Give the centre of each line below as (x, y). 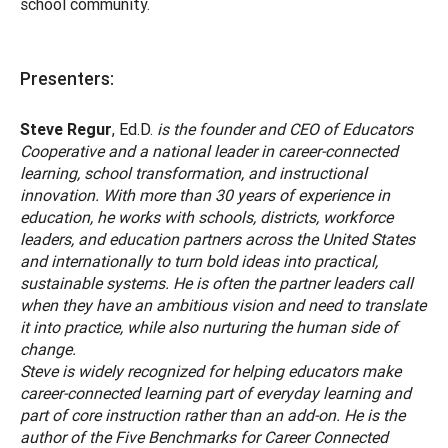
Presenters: (69, 78)
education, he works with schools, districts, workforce (206, 216)
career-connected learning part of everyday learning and (215, 392)
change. (52, 348)
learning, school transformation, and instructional (193, 172)
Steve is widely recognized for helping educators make (210, 370)
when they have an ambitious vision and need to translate (223, 304)
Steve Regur (66, 128)
